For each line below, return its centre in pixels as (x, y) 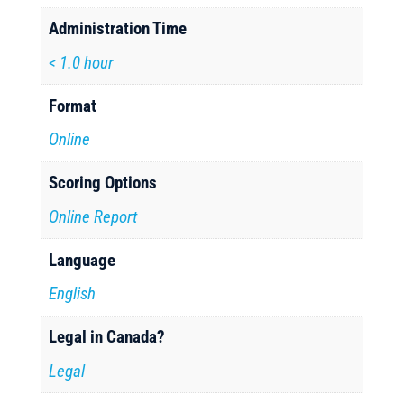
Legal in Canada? (107, 337)
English (73, 294)
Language (83, 260)
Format (73, 106)
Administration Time (118, 28)
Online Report (93, 216)
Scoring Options (103, 183)
